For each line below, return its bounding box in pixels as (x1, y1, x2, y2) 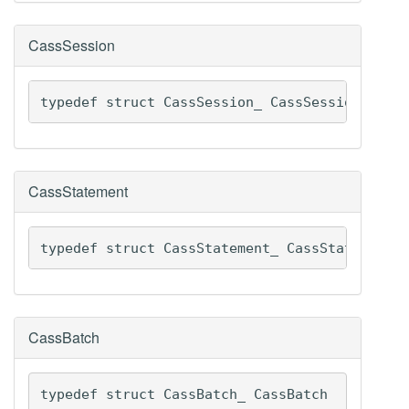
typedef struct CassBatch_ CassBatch (39, 385, 328, 403)
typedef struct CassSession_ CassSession (39, 93, 361, 110)
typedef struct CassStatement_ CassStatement (39, 239, 393, 257)
